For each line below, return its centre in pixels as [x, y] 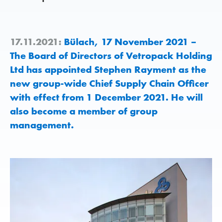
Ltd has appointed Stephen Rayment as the [108, 69]
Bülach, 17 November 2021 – [129, 42]
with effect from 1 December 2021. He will [106, 97]
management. [42, 125]
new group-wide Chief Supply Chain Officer [109, 83]
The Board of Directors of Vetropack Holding [111, 55]
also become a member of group [84, 111]
